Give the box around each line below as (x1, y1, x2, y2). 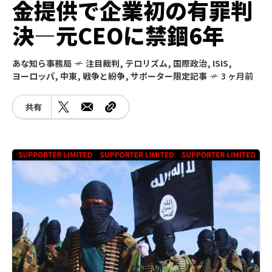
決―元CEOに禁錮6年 (12, 19, 224, 50)
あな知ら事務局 (12, 57, 72, 69)
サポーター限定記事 (131, 70, 207, 82)
